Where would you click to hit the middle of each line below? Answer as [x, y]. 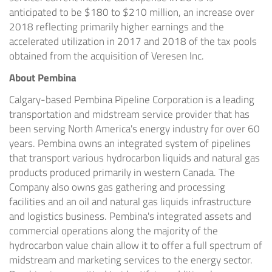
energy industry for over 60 [199, 129]
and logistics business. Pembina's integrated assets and [130, 216]
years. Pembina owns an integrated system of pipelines [130, 144]
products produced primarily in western [96, 173]
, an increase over [216, 12]
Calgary [25, 100]
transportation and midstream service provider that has [129, 114]
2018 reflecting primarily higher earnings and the [117, 27]
